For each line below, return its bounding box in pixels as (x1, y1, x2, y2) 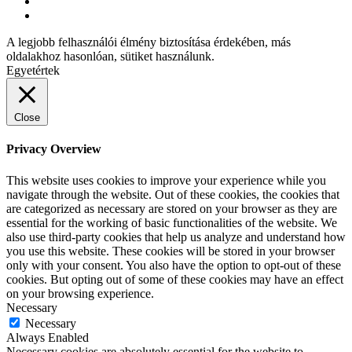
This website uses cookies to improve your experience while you (6, 173, 326, 187)
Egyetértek (6, 64, 60, 78)
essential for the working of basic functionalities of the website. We (6, 215, 337, 229)
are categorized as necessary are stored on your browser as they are (6, 201, 337, 215)
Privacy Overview (6, 142, 101, 156)
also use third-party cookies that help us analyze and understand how (6, 229, 346, 244)
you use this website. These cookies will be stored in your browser (6, 244, 335, 258)
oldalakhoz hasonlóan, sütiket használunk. (6, 49, 214, 64)
